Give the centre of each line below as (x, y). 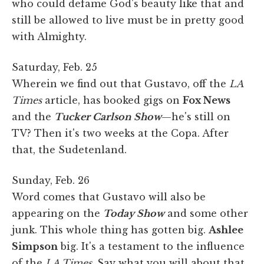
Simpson (35, 246)
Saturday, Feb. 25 (55, 67)
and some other (206, 213)
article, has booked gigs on (112, 100)
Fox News (207, 100)
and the (33, 116)
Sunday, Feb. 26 (51, 180)
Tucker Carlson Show (108, 116)
